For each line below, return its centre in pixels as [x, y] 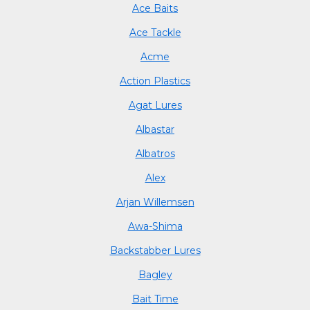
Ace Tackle [155, 32]
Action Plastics [155, 81]
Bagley [155, 274]
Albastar [155, 129]
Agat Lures [155, 105]
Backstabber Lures [155, 250]
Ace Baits [155, 8]
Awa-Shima [155, 226]
